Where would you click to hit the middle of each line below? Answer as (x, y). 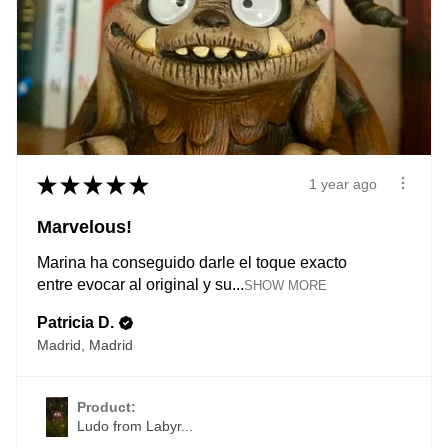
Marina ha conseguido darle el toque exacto (192, 262)
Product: (108, 406)
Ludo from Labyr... (135, 425)
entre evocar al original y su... (140, 284)
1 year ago (343, 184)
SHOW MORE (285, 285)
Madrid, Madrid (85, 344)
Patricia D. (75, 322)
